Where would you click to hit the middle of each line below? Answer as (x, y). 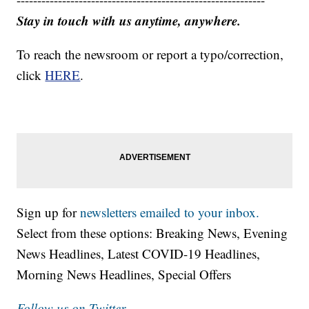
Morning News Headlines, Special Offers (124, 275)
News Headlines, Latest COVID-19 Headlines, (139, 254)
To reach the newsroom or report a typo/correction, (150, 54)
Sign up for (49, 212)
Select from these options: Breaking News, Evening (152, 233)
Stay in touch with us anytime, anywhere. (129, 21)
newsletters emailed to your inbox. (170, 212)
